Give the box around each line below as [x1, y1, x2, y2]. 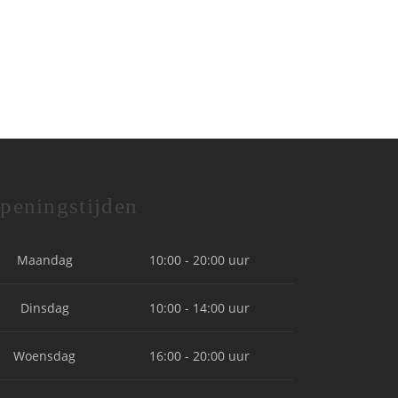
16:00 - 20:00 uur [149, 347, 251, 364]
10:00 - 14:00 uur [149, 299, 251, 316]
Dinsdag [20, 299, 69, 316]
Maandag [16, 251, 73, 268]
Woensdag [13, 347, 76, 364]
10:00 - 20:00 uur [149, 251, 251, 268]
